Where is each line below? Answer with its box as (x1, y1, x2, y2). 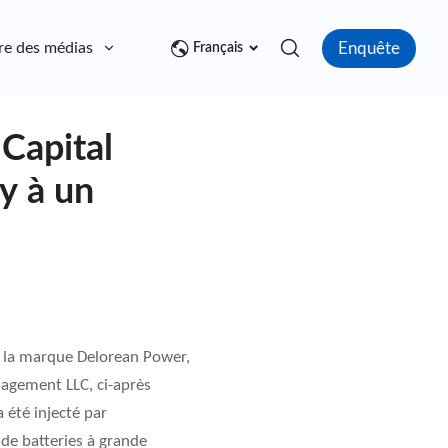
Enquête (338, 39, 400, 57)
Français (193, 41, 243, 56)
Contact (153, 40, 210, 57)
